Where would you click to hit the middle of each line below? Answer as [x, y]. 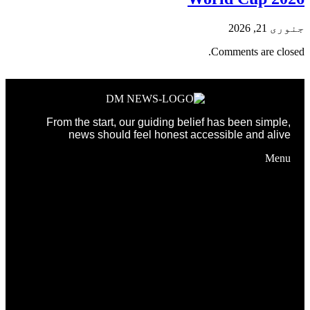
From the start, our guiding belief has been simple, [168, 122]
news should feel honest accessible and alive [180, 134]
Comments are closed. [258, 51]
